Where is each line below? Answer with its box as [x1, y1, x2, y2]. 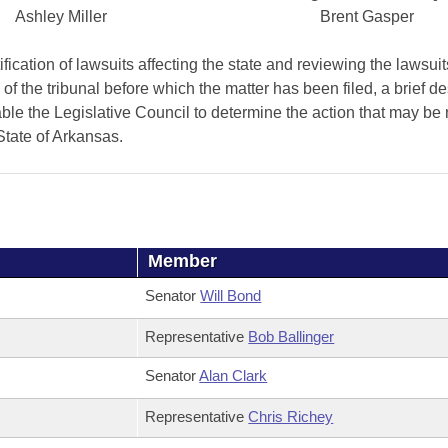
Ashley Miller [14, 8, 107, 25]
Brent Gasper [319, 8, 414, 25]
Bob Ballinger [248, 328, 335, 345]
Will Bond [200, 287, 262, 304]
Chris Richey [248, 408, 334, 425]
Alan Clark [199, 367, 268, 384]
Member [148, 251, 218, 271]
